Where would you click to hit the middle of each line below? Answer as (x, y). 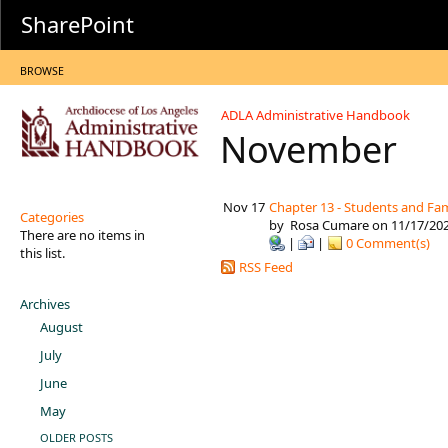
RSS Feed (264, 267)
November (313, 149)
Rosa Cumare (329, 225)
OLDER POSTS (76, 437)
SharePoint (77, 24)
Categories (52, 217)
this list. (42, 253)
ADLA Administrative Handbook (315, 114)
